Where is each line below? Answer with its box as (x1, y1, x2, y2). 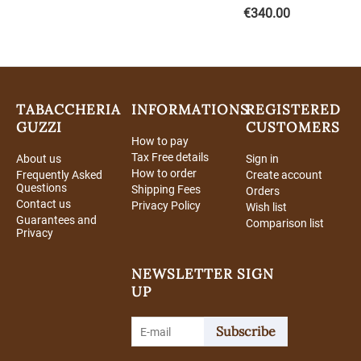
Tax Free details (131, 151, 209, 164)
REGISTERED (246, 101, 342, 119)
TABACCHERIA (16, 101, 121, 119)
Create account (246, 168, 323, 182)
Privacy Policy (131, 199, 201, 213)
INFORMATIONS (131, 101, 249, 119)
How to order (131, 167, 197, 180)
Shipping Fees (131, 183, 201, 197)
